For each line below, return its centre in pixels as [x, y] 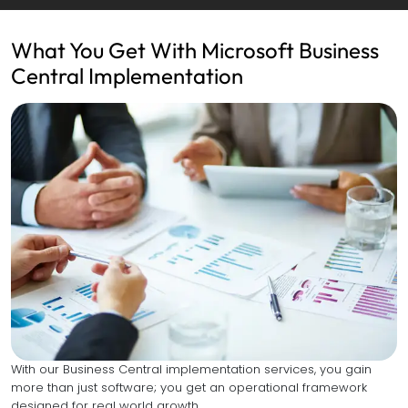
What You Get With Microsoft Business [195, 51]
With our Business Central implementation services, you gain [191, 369]
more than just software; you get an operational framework [189, 387]
